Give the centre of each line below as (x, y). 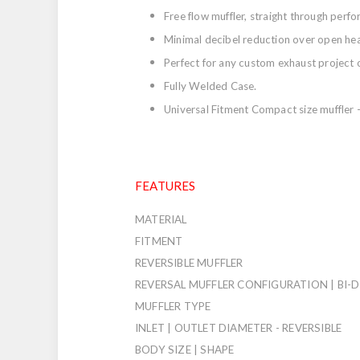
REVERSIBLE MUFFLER (189, 262)
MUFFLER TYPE (173, 306)
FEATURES (166, 185)
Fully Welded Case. (211, 86)
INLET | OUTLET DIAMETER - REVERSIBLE (239, 327)
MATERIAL (161, 219)
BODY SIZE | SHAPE (185, 349)
